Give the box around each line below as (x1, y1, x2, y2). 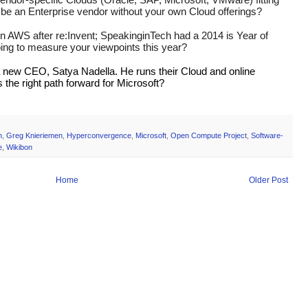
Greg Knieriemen (6, 131, 63, 140)
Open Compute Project (170, 131, 247, 140)
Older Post (249, 175, 288, 185)
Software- (251, 131, 283, 140)
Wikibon (6, 142, 32, 151)
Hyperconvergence (67, 131, 131, 140)
